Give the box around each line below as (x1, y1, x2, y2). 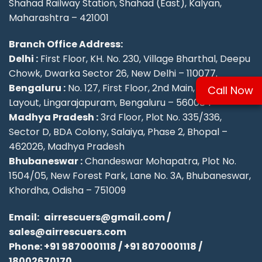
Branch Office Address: (9, 37, 123, 51)
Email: (9, 211, 39, 225)
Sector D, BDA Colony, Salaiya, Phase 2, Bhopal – (9, 125, 227, 139)
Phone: (9, 240, 44, 254)
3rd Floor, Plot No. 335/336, (98, 111, 222, 125)
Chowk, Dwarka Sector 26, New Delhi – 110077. (9, 67, 218, 81)
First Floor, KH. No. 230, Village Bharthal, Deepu (38, 52, 250, 66)
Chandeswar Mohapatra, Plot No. (82, 154, 236, 168)
